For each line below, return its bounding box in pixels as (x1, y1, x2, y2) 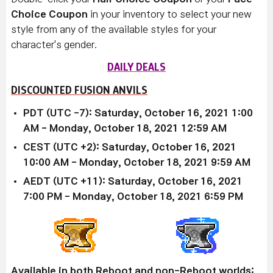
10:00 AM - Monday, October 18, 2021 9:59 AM (23, 157, 250, 168)
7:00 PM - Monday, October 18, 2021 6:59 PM (23, 191, 243, 202)
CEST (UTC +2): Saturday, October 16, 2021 (23, 142, 236, 152)
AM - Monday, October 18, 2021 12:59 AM (23, 123, 227, 133)
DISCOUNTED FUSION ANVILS (11, 83, 147, 97)
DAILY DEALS (107, 60, 166, 74)
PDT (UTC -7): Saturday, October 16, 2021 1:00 (23, 108, 253, 118)
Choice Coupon (11, 9, 88, 19)
